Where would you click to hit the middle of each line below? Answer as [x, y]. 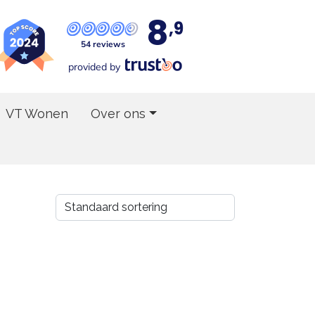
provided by [94, 66]
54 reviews [103, 44]
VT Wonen [37, 113]
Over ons [118, 113]
